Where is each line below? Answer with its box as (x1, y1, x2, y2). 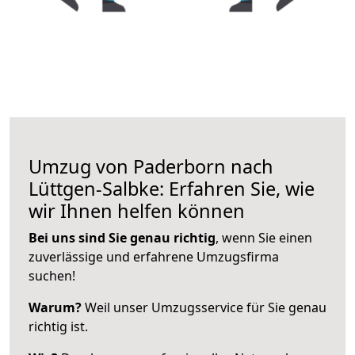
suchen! (29, 266, 75, 284)
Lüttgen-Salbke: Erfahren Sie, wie (29, 175, 315, 201)
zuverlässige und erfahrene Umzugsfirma (29, 247, 279, 265)
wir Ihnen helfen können (29, 197, 245, 223)
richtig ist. (29, 317, 88, 335)
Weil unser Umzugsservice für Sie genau (82, 298, 326, 316)
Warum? (29, 298, 82, 316)
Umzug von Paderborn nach (29, 153, 273, 179)
